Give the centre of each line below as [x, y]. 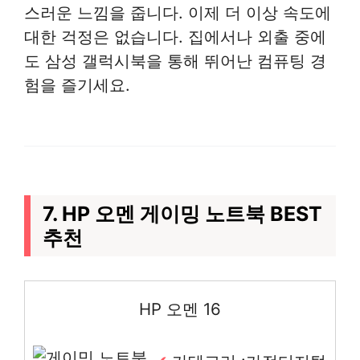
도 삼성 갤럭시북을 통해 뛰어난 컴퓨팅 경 [175, 60]
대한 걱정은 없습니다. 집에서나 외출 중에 [175, 36]
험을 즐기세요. [77, 84]
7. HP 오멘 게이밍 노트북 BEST [182, 213]
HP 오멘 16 [180, 309]
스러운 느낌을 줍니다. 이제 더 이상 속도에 [178, 12]
